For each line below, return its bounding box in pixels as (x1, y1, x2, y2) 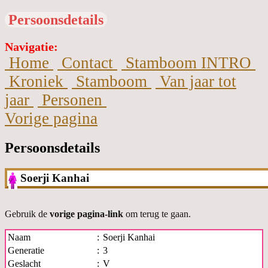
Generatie (8, 245, 44, 255)
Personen (38, 90, 106, 109)
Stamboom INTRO (121, 53, 255, 72)
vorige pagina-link (50, 208, 123, 219)
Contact (57, 53, 117, 72)
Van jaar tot (156, 72, 236, 90)
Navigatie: (5, 39, 58, 53)
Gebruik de (5, 208, 50, 219)
